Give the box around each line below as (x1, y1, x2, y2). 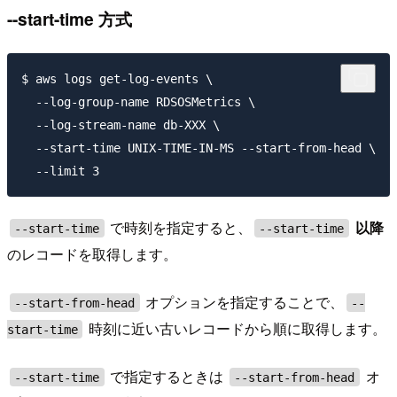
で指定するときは (106, 366, 228, 387)
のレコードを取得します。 (7, 244, 177, 265)
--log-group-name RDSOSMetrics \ (21, 94, 255, 109)
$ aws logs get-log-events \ (21, 71, 213, 86)
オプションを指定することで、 (142, 292, 345, 313)
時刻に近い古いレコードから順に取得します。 (85, 318, 387, 339)
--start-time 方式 (7, 5, 132, 31)
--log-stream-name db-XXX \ (21, 117, 220, 132)
